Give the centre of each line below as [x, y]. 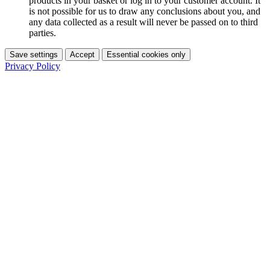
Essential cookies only [146, 55]
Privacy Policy [33, 66]
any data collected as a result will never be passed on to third [143, 22]
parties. [42, 33]
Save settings [34, 55]
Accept [82, 55]
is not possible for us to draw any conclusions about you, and [145, 11]
